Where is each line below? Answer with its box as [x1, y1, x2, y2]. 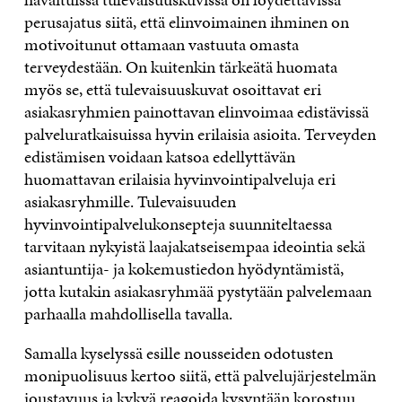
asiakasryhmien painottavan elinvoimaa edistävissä [23, 99, 369, 124]
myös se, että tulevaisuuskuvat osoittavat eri [23, 76, 321, 101]
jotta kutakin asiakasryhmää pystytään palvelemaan [23, 278, 371, 303]
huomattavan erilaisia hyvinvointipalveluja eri [23, 166, 336, 191]
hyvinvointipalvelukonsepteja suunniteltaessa [23, 211, 332, 236]
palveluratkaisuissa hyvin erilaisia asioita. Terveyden [23, 121, 376, 146]
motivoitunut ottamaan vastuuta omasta [23, 31, 299, 57]
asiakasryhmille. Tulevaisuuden [23, 188, 236, 214]
